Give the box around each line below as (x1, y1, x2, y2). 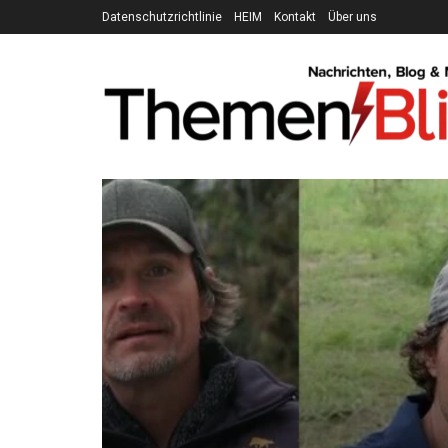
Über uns (328, 10, 377, 24)
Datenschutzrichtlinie (102, 10, 222, 24)
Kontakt (274, 10, 316, 24)
